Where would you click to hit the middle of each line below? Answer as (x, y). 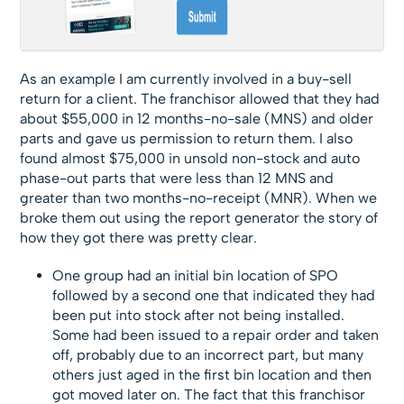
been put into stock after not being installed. (199, 316)
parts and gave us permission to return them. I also (187, 139)
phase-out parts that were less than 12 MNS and (177, 179)
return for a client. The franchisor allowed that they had (200, 99)
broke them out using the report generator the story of (199, 218)
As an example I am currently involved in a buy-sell (186, 79)
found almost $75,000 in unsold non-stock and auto (190, 159)
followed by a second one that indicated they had (214, 296)
